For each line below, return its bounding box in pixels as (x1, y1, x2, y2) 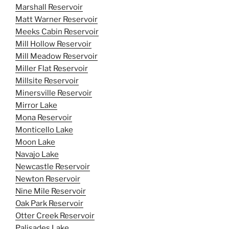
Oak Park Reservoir (15, 198, 83, 208)
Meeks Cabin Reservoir (15, 27, 99, 36)
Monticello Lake (15, 125, 73, 134)
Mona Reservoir (15, 112, 72, 122)
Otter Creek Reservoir (15, 211, 95, 220)
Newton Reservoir (15, 174, 80, 184)
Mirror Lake (15, 100, 57, 110)
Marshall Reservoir (15, 2, 83, 12)
